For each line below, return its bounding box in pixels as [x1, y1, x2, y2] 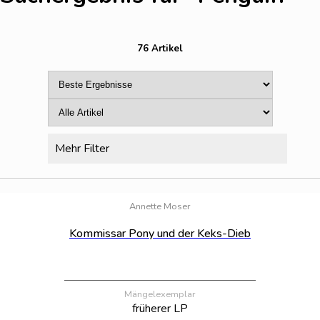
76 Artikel [137, 42, 183, 56]
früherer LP [132, 301, 188, 317]
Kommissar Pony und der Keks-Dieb [69, 226, 251, 242]
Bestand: [279, 180, 308, 190]
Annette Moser [129, 200, 191, 214]
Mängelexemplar [124, 288, 196, 301]
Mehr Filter [54, 141, 109, 157]
